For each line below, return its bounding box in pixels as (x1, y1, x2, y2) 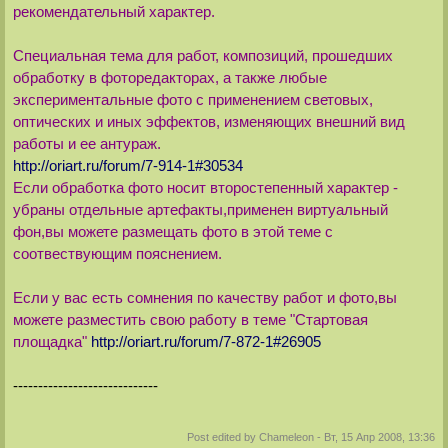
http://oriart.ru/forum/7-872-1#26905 (90, 333, 321, 351)
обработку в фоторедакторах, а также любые (12, 69, 327, 87)
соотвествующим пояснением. (12, 245, 222, 263)
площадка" (12, 333, 91, 351)
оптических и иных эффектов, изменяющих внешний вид (12, 113, 405, 131)
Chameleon (259, 431, 315, 444)
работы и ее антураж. (12, 135, 161, 153)
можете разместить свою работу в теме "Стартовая (12, 311, 368, 329)
